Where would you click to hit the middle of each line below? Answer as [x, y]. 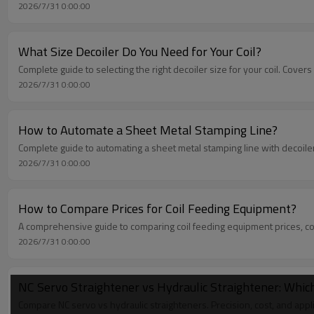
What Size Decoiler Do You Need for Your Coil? [140, 51]
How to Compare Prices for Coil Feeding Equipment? [157, 208]
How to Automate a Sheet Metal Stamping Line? [148, 130]
